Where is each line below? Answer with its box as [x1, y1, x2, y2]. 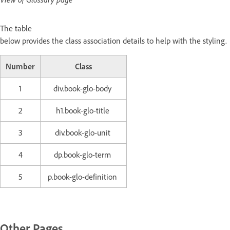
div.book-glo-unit [54, 127, 112, 138]
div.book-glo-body [53, 83, 113, 94]
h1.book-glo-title [55, 105, 111, 116]
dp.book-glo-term [54, 149, 113, 160]
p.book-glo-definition [48, 171, 119, 182]
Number [6, 61, 35, 72]
